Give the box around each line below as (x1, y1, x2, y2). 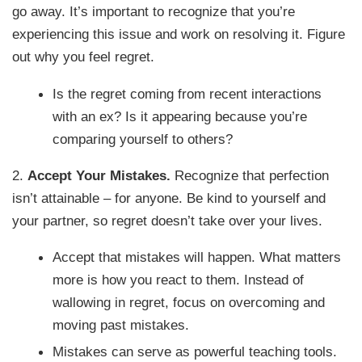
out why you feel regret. (12, 48, 155, 65)
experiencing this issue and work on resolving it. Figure (12, 26, 346, 43)
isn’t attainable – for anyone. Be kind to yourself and (12, 189, 326, 206)
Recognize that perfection (170, 166, 330, 183)
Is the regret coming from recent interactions (53, 85, 322, 102)
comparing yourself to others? (53, 130, 234, 147)
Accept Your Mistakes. (27, 166, 171, 183)
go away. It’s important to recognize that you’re (12, 3, 296, 20)
